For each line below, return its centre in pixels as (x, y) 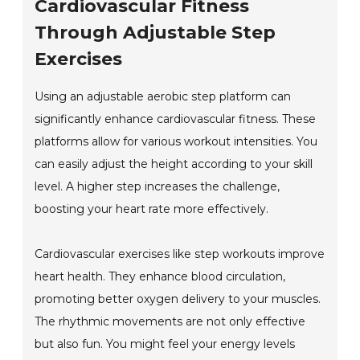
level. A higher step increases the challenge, (157, 187)
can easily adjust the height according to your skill (174, 164)
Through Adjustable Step (155, 33)
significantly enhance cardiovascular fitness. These (176, 119)
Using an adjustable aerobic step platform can (163, 97)
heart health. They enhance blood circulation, (160, 277)
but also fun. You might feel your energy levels (165, 344)
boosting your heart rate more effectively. (152, 209)
